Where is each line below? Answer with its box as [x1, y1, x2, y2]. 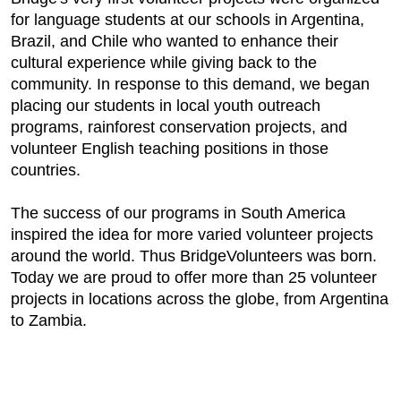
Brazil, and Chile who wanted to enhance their [11, 32, 338, 50]
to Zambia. [11, 311, 87, 329]
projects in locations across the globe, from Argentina [11, 290, 388, 308]
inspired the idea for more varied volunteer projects [11, 226, 373, 243]
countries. [11, 161, 81, 179]
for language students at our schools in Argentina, [11, 11, 364, 29]
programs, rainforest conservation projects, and [11, 118, 347, 136]
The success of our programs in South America [11, 204, 346, 222]
